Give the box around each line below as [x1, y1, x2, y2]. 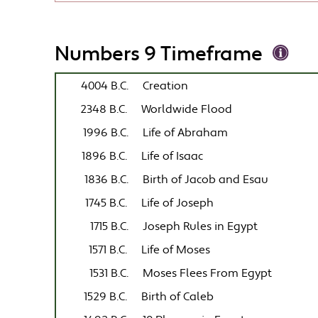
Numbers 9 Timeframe [55, 41, 263, 68]
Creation [143, 78, 189, 94]
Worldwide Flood [141, 102, 233, 117]
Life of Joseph [141, 195, 214, 211]
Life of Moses [141, 242, 211, 258]
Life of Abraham [143, 125, 229, 141]
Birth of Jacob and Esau [143, 172, 269, 187]
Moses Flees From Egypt [143, 265, 273, 281]
